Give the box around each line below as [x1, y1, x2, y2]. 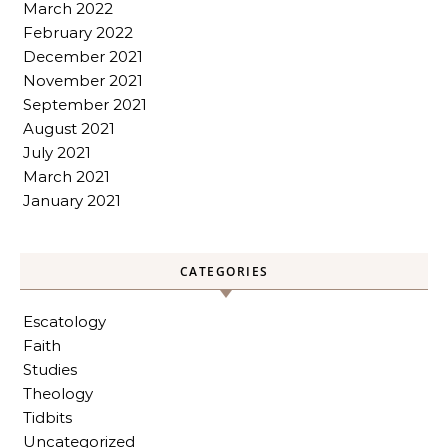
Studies [23, 360, 77, 379]
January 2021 [23, 191, 121, 210]
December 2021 [23, 47, 143, 66]
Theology [23, 384, 93, 403]
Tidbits [23, 408, 72, 427]
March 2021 [23, 167, 110, 186]
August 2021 [23, 119, 115, 138]
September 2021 [23, 95, 147, 114]
